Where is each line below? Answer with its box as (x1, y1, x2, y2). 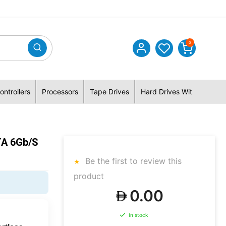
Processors (41, 87, 78, 96)
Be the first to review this (83, 156, 182, 166)
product (74, 171, 104, 181)
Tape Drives (89, 87, 129, 96)
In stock (129, 212, 148, 218)
